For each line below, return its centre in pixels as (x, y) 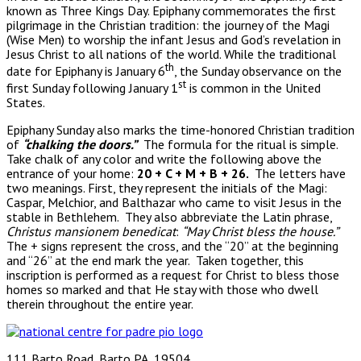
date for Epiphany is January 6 (86, 71)
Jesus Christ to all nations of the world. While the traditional (171, 54)
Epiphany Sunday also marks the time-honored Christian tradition (180, 130)
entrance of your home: (72, 174)
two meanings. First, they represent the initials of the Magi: (167, 188)
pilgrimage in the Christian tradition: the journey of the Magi (168, 25)
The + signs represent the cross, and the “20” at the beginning (172, 246)
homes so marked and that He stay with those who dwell (162, 290)
